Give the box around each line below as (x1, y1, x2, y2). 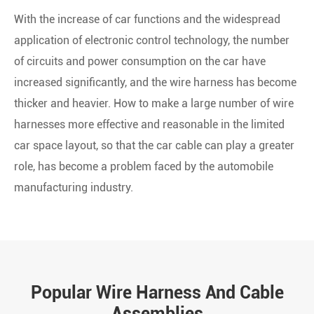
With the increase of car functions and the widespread (14, 12, 280, 26)
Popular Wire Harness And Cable (30, 282, 284, 303)
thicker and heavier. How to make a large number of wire (14, 96, 294, 110)
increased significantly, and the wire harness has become (14, 75, 296, 89)
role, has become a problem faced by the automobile (14, 159, 273, 173)
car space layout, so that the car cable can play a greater (14, 138, 294, 152)
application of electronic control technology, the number (14, 33, 289, 47)
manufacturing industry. (14, 180, 133, 194)
